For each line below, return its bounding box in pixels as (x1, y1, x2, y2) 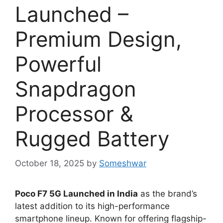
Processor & (15, 101, 133, 127)
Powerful (15, 51, 102, 77)
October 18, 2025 (15, 158, 84, 168)
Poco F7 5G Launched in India (15, 188, 138, 199)
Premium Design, (15, 26, 182, 52)
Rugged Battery (15, 126, 169, 152)
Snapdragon (15, 76, 136, 102)
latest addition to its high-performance (15, 201, 170, 211)
